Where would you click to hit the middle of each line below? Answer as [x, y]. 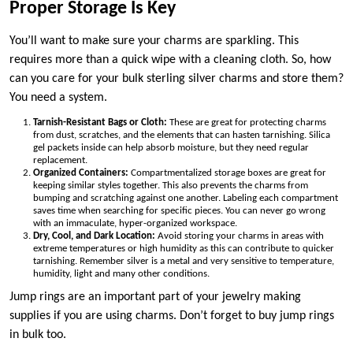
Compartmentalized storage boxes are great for [229, 173]
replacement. [61, 160]
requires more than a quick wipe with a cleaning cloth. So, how [170, 59]
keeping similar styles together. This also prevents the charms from [171, 185]
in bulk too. [39, 335]
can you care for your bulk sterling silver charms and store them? [176, 78]
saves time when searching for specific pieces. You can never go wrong [179, 210]
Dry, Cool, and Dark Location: [95, 236]
